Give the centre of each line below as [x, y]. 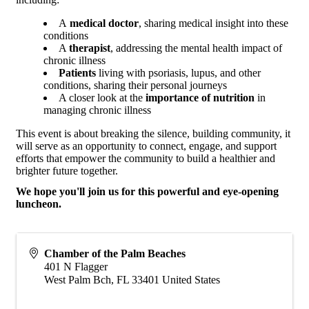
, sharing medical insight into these [213, 23]
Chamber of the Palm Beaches [115, 253]
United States [191, 279]
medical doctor [103, 23]
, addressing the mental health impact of [196, 48]
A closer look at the [102, 97]
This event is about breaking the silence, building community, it [153, 133]
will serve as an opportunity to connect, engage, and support [146, 146]
